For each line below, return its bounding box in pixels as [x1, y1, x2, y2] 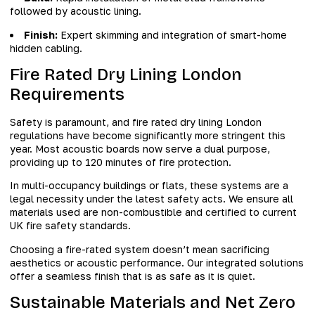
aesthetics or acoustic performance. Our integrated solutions [10, 256, 304, 269]
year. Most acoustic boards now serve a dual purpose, [10, 143, 270, 155]
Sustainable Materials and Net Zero [10, 292, 295, 313]
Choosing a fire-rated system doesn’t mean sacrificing [10, 243, 269, 255]
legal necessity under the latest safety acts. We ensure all [10, 193, 293, 205]
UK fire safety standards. [10, 219, 131, 232]
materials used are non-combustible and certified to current [10, 206, 297, 219]
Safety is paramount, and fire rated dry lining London [10, 116, 262, 129]
